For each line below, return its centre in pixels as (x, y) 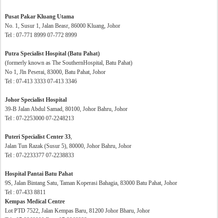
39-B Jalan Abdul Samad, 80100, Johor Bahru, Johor (66, 109)
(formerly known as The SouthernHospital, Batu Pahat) (69, 63)
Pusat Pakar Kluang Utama (39, 17)
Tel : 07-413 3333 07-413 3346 (41, 81)
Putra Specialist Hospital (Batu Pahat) (52, 54)
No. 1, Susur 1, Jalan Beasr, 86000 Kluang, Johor (63, 26)
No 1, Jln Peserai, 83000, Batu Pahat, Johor (55, 72)
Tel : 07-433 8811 (25, 192)
